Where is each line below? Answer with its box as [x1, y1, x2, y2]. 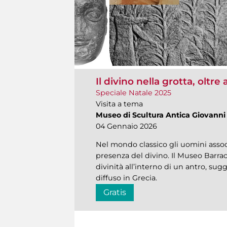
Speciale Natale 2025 [96, 88, 171, 98]
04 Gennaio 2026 [96, 122, 157, 131]
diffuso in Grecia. [96, 173, 157, 183]
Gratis [103, 187, 126, 198]
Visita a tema [96, 99, 143, 109]
